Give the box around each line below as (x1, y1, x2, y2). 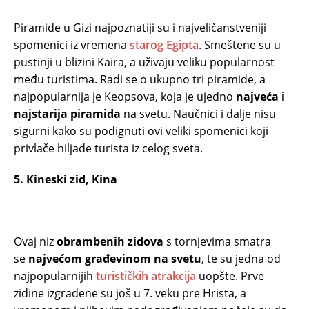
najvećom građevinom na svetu (28, 251, 201, 267)
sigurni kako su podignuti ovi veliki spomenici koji (14, 123, 268, 139)
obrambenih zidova (57, 234, 163, 250)
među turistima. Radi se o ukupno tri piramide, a (14, 72, 266, 88)
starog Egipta (130, 37, 199, 53)
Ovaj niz (14, 234, 57, 250)
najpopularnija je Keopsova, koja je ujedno (14, 89, 236, 105)
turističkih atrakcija (96, 268, 196, 284)
